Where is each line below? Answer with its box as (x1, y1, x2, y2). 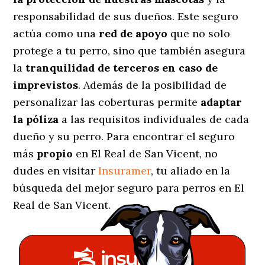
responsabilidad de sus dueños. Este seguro (13, 9, 239, 23)
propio (37, 146, 73, 160)
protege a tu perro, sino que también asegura (13, 43, 246, 57)
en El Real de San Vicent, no (73, 146, 218, 160)
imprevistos (13, 77, 79, 92)
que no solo (170, 26, 231, 40)
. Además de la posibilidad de (78, 77, 227, 92)
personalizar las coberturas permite (13, 95, 201, 109)
